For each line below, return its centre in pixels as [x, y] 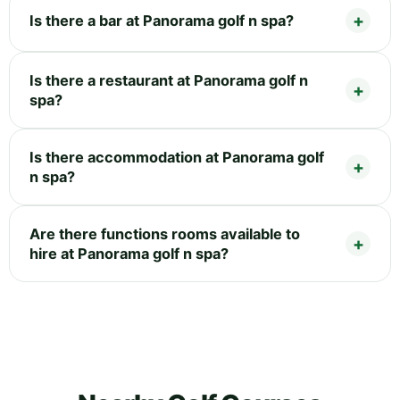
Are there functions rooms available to [165, 234]
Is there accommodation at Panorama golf [177, 158]
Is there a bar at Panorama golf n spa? [162, 21]
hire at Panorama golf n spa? [129, 254]
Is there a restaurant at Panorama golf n [169, 81]
